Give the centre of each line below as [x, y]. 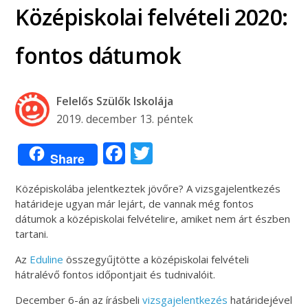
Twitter [190, 153]
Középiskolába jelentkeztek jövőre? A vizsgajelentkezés [148, 188]
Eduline [47, 259]
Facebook [174, 153]
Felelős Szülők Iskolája [115, 101]
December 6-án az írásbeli [79, 299]
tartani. [32, 233]
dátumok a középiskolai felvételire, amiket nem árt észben [153, 218]
